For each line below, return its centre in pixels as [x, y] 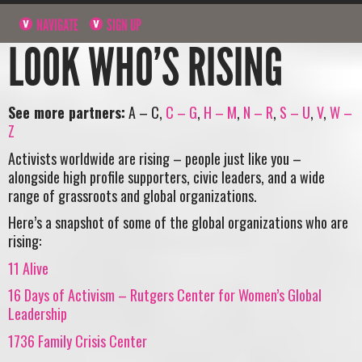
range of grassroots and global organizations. [133, 195]
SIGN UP [123, 25]
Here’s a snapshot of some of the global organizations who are [178, 223]
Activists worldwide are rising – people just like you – [155, 158]
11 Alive [28, 268]
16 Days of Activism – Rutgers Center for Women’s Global [165, 295]
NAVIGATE [57, 25]
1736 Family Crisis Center [78, 341]
